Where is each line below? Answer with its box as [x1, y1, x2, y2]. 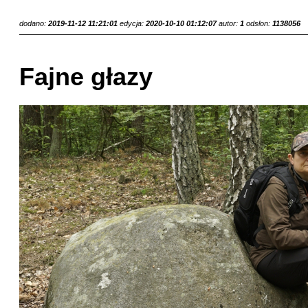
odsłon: [246, 19, 272, 27]
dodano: [19, 19, 48, 27]
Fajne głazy [19, 63, 153, 91]
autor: [219, 19, 240, 27]
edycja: [120, 19, 146, 27]
